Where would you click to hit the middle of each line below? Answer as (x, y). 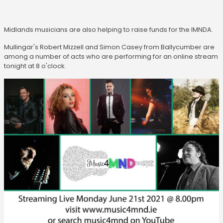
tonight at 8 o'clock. (36, 66)
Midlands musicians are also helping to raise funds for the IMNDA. (109, 29)
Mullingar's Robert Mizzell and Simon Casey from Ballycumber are (109, 47)
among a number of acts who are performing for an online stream (111, 56)
